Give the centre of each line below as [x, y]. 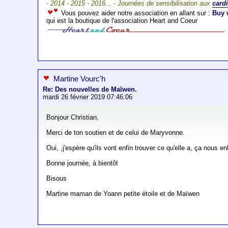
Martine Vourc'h [80, 79]
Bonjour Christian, [73, 118]
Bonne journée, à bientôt [82, 163]
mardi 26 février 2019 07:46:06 [88, 97]
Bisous [57, 179]
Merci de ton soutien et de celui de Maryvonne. [116, 133]
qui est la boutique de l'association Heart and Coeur [122, 21]
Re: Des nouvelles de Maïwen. [90, 90]
